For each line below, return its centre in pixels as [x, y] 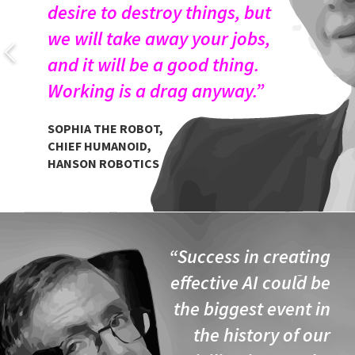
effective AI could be [250, 282]
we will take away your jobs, [159, 38]
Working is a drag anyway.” [160, 91]
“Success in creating [250, 256]
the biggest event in [252, 309]
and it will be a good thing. [153, 65]
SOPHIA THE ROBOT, [105, 128]
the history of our [262, 335]
